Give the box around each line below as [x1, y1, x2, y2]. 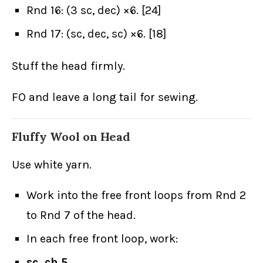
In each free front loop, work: [26, 232, 178, 246]
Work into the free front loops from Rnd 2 [26, 188, 246, 203]
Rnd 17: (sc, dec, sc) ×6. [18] [26, 27, 167, 41]
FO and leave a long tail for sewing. [12, 90, 198, 104]
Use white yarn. [12, 158, 92, 172]
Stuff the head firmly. [12, 59, 125, 73]
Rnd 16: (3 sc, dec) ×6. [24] [26, 4, 161, 18]
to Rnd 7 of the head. [26, 208, 136, 222]
